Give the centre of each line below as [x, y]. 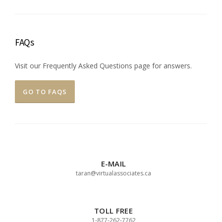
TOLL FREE [113, 211]
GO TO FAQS [45, 92]
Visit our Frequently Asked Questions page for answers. [103, 66]
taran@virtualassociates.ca [113, 173]
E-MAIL [113, 163]
